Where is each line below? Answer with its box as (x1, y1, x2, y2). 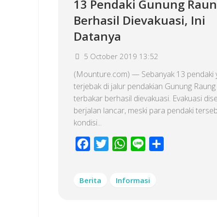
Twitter (108, 139, 132, 149)
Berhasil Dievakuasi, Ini (74, 12, 205, 28)
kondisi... (74, 117, 102, 128)
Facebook (90, 139, 124, 149)
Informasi (116, 175, 150, 185)
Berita (79, 175, 101, 185)
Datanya (74, 28, 121, 44)
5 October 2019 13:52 (84, 51, 158, 61)
